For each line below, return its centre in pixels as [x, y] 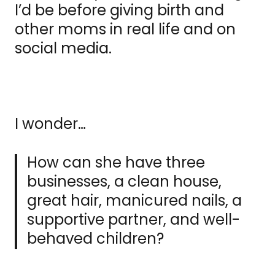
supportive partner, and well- [134, 220]
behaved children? [97, 239]
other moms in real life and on [125, 29]
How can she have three [116, 163]
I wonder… [50, 124]
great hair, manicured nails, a [134, 201]
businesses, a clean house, [124, 182]
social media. [65, 48]
